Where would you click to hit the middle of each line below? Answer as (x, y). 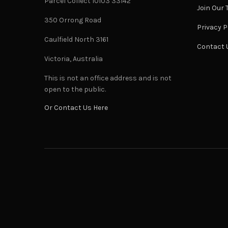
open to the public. (75, 90)
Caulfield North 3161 (77, 40)
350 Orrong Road (73, 20)
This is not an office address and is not (108, 78)
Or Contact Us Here (76, 108)
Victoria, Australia (74, 59)
